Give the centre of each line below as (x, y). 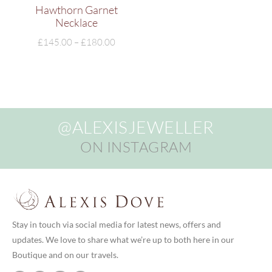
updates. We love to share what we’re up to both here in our (123, 239)
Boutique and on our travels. (65, 254)
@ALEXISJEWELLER (136, 127)
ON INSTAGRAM (136, 147)
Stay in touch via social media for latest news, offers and (117, 224)
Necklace (76, 22)
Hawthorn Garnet (76, 9)
